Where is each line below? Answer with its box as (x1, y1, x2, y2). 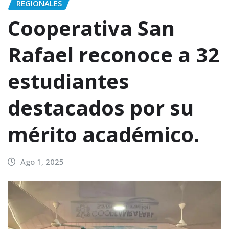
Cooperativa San (8, 14, 175, 42)
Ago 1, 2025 (20, 156, 64, 167)
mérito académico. (8, 120, 199, 149)
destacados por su (8, 94, 194, 122)
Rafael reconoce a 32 (8, 40, 219, 69)
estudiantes (8, 67, 129, 96)
